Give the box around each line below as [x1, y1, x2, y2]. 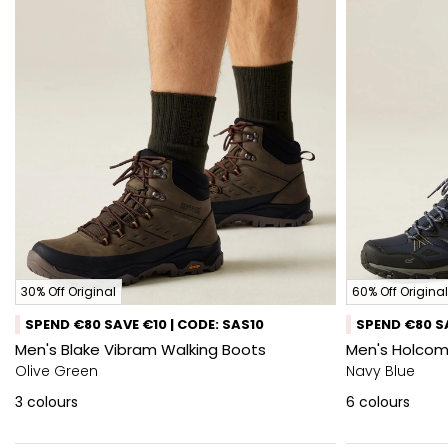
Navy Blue [346, 361, 415, 381]
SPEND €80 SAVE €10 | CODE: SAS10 [25, 315, 264, 334]
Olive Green [15, 361, 98, 381]
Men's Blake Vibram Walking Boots [15, 339, 266, 360]
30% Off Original [21, 283, 116, 300]
